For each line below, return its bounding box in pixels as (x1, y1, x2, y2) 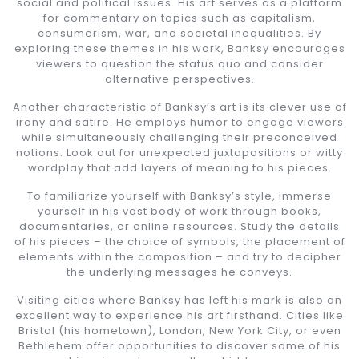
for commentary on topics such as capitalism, (43, 10, 316, 26)
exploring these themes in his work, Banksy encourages (14, 40, 345, 56)
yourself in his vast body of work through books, (38, 203, 321, 219)
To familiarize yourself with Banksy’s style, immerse (27, 188, 332, 204)
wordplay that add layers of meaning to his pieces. (27, 159, 332, 175)
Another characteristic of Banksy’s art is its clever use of (12, 99, 347, 115)
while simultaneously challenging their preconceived (22, 129, 337, 145)
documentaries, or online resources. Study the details (19, 218, 340, 234)
